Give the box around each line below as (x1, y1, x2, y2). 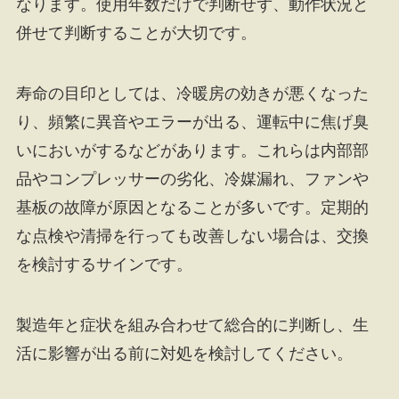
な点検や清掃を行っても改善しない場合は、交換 (15, 226, 369, 245)
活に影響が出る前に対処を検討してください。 (15, 344, 353, 362)
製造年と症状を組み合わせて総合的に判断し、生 (15, 315, 369, 334)
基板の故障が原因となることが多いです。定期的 (15, 198, 369, 216)
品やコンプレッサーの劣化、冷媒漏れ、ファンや (15, 169, 369, 188)
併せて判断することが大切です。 (15, 24, 256, 43)
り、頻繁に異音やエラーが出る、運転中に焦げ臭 (15, 112, 369, 131)
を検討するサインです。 (15, 255, 192, 273)
